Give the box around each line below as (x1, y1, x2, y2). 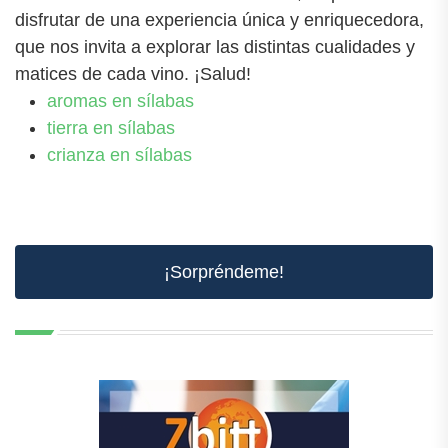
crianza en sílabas (47, 144, 192, 165)
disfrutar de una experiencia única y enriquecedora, (15, 9, 424, 30)
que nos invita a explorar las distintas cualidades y (15, 36, 415, 57)
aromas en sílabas (47, 90, 194, 111)
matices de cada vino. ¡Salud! (15, 63, 251, 84)
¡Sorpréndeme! (164, 261, 284, 282)
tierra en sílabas (47, 117, 175, 138)
